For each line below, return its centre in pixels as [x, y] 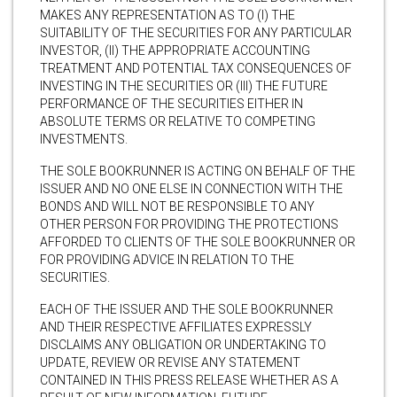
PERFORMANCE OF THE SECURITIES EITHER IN [171, 103]
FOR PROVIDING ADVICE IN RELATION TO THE [167, 259]
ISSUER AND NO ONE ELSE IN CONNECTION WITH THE [191, 188]
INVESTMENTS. [84, 139]
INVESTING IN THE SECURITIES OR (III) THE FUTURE [184, 86]
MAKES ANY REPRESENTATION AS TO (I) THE [167, 15]
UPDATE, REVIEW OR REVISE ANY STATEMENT [170, 362]
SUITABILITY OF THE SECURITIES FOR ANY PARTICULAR [196, 32]
